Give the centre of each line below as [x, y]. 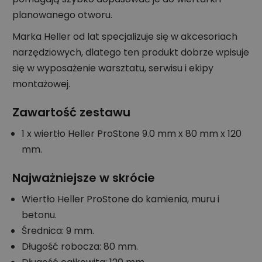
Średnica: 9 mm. [58, 230]
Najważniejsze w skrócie [84, 177]
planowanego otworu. [62, 15]
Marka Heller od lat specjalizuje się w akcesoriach [125, 36]
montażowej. [41, 84]
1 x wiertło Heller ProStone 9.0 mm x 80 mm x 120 [132, 133]
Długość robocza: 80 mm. [80, 246]
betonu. [39, 215]
